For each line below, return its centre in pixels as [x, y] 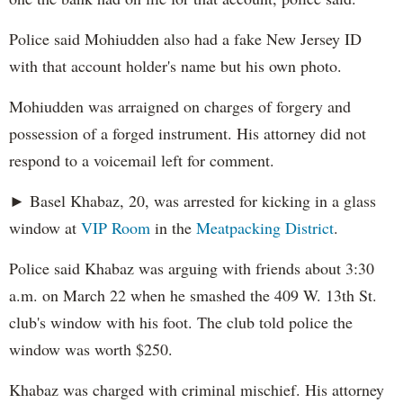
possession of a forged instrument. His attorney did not [188, 134]
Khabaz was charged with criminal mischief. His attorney [197, 390]
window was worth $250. [91, 349]
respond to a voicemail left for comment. [142, 161]
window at [45, 228]
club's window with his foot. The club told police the [181, 322]
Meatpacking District [265, 228]
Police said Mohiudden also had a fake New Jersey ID [185, 39]
